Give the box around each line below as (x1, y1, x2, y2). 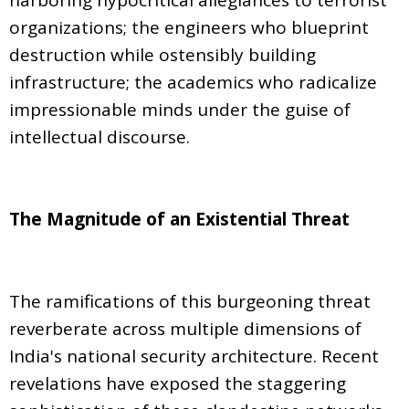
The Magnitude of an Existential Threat (9, 206, 350, 231)
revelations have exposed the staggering (9, 371, 346, 395)
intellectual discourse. (9, 124, 190, 149)
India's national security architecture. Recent (9, 343, 379, 368)
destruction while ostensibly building (9, 42, 316, 67)
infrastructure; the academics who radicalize (9, 69, 377, 94)
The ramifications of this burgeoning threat (9, 288, 371, 313)
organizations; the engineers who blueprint (9, 15, 369, 39)
